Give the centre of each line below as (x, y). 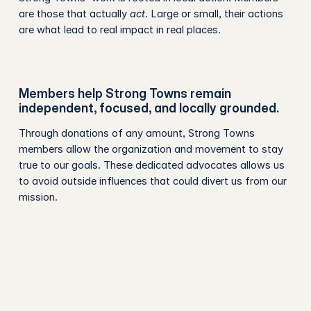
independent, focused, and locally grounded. (149, 108)
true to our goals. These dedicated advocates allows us (151, 165)
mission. (38, 197)
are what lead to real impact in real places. (119, 30)
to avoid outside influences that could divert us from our (152, 181)
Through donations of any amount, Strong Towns (136, 133)
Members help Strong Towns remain (125, 93)
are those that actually (74, 14)
